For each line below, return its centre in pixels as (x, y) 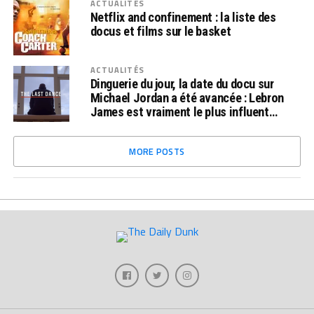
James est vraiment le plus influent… (184, 112)
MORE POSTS (157, 151)
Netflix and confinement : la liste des (183, 17)
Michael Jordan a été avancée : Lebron (187, 98)
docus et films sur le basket (161, 31)
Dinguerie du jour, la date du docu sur (182, 84)
